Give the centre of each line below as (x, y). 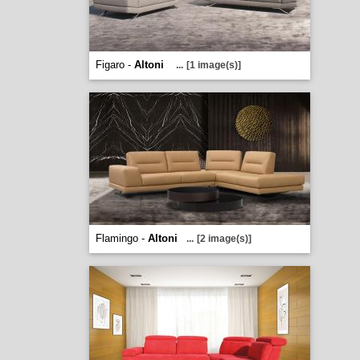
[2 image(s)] (224, 239)
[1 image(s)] (213, 65)
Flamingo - (121, 238)
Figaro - (115, 65)
